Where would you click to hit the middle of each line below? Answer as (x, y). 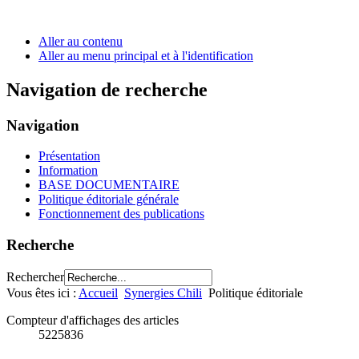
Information (68, 171)
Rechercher (35, 276)
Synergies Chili (163, 292)
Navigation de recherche (107, 89)
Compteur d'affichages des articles (93, 320)
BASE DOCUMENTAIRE (109, 185)
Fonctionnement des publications (121, 214)
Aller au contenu (81, 41)
